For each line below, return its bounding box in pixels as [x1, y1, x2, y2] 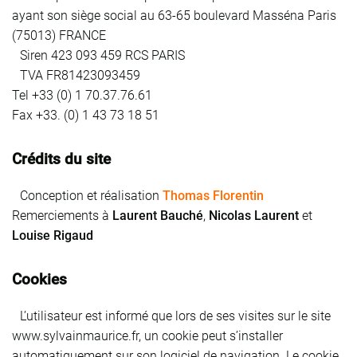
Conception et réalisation [12, 187, 163, 203]
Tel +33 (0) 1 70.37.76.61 [12, 87, 160, 103]
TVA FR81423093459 [12, 67, 148, 83]
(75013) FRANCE [12, 27, 106, 43]
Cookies [12, 269, 67, 288]
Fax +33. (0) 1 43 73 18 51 [12, 107, 159, 123]
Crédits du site [12, 149, 111, 168]
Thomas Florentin [163, 187, 272, 203]
